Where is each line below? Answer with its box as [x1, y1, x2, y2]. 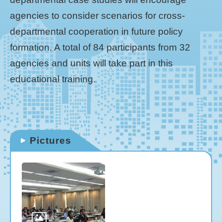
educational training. [10, 73, 96, 85]
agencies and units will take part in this [10, 57, 173, 69]
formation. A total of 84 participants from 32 [10, 42, 190, 53]
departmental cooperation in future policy [10, 26, 183, 37]
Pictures [30, 135, 71, 146]
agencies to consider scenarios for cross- [10, 10, 185, 21]
